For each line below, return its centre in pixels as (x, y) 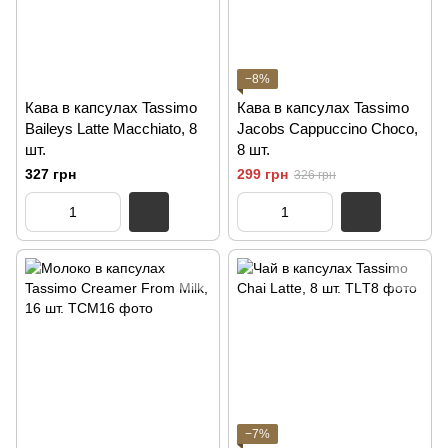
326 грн (315, 175)
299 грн (262, 174)
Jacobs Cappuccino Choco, (327, 128)
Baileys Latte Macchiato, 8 (111, 128)
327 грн (50, 174)
